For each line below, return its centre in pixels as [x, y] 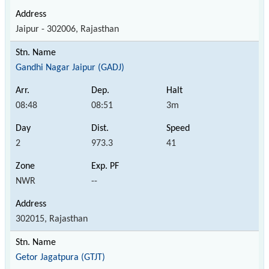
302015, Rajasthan [52, 219]
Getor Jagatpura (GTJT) [60, 257]
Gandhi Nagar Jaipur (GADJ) [70, 68]
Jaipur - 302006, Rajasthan [67, 29]
